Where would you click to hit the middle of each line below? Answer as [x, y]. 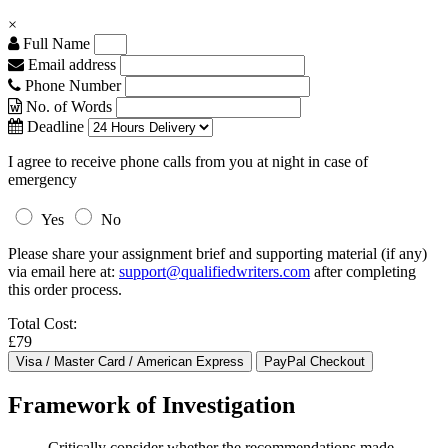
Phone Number [73, 85]
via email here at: [63, 271]
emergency [42, 179]
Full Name [54, 43]
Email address [70, 64]
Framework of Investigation [151, 404]
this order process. [65, 289]
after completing [363, 271]
